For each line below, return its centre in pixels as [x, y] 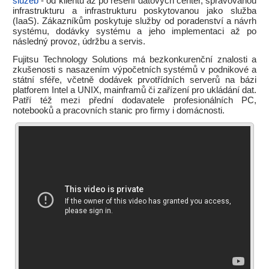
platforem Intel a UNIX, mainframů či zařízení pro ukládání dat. [134, 90]
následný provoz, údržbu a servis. [79, 41]
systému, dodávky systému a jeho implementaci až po [134, 31]
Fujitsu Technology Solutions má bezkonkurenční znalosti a [134, 59]
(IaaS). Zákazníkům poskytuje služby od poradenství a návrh [134, 21]
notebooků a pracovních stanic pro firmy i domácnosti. [119, 110]
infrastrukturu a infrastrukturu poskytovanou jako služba [134, 11]
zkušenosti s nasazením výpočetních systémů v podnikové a [134, 70]
